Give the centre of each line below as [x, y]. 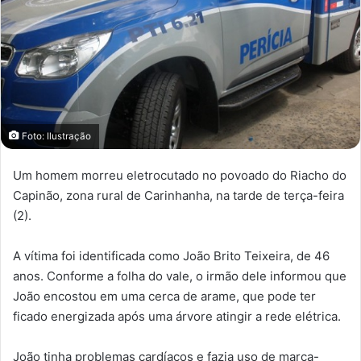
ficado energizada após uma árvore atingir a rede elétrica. [177, 317]
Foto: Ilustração [55, 137]
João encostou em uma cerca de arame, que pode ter [164, 297]
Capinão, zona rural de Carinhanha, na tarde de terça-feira [178, 196]
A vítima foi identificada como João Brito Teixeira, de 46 [171, 256]
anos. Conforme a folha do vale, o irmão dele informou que [180, 276]
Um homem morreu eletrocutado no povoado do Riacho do [180, 176]
